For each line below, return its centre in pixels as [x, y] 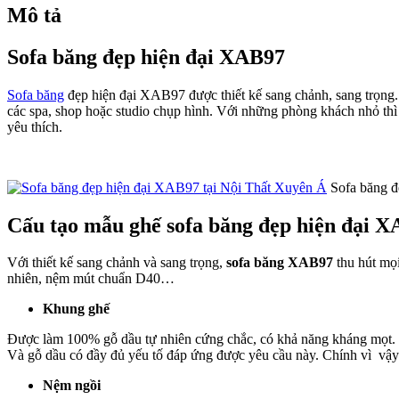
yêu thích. [35, 126]
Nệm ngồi [72, 386]
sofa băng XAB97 [280, 263]
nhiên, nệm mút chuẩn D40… [91, 279]
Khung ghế [76, 309]
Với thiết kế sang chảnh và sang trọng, [117, 263]
